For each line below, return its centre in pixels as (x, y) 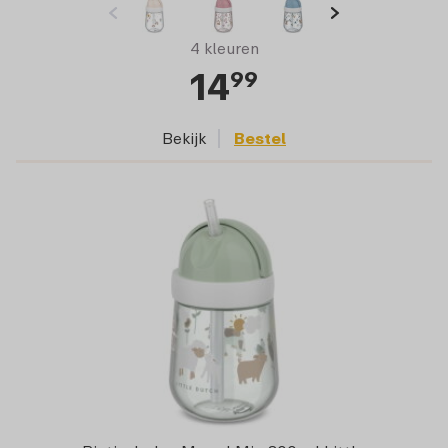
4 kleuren (224, 47)
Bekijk (184, 137)
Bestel (260, 137)
